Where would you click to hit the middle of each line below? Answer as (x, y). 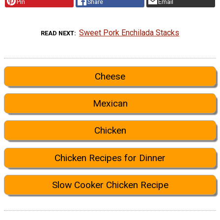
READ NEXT (57, 33)
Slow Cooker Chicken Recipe (110, 185)
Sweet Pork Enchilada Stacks (129, 32)
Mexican (110, 104)
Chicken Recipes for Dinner (110, 158)
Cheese (110, 76)
